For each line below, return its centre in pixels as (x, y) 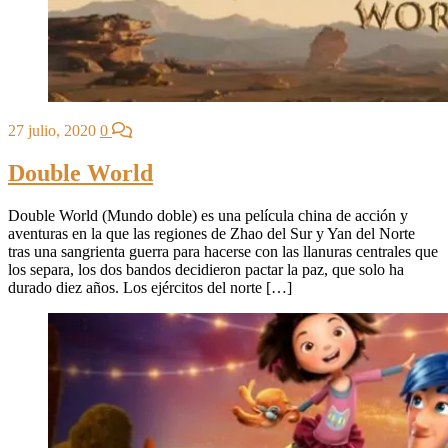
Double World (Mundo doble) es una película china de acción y (208, 215)
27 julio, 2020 (52, 130)
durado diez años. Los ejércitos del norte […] (150, 287)
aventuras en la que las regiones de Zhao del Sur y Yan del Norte (211, 233)
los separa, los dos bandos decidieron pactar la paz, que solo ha (206, 269)
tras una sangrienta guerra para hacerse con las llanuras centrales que (223, 251)
